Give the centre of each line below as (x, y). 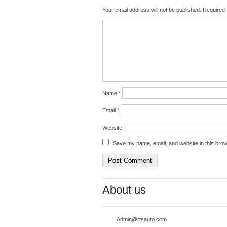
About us (124, 190)
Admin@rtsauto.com (142, 219)
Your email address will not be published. (152, 9)
